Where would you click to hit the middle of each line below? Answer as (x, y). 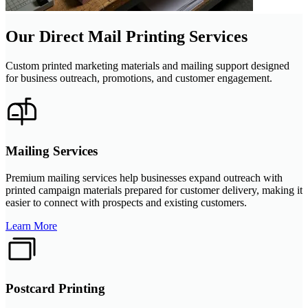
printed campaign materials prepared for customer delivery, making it (154, 190)
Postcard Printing (55, 288)
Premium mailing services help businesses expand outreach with (144, 178)
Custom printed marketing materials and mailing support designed (147, 65)
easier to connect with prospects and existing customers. (126, 203)
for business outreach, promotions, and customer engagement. (139, 78)
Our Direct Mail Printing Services (126, 36)
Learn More (31, 226)
